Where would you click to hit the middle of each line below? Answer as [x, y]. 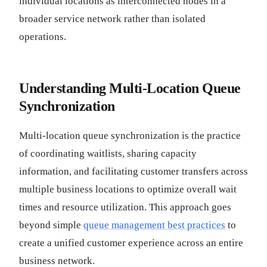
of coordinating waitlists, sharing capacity [108, 153]
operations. [43, 37]
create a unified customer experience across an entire [131, 243]
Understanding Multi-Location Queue [130, 88]
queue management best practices [154, 225]
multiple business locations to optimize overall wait [128, 189]
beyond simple [51, 225]
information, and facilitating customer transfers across [133, 171]
